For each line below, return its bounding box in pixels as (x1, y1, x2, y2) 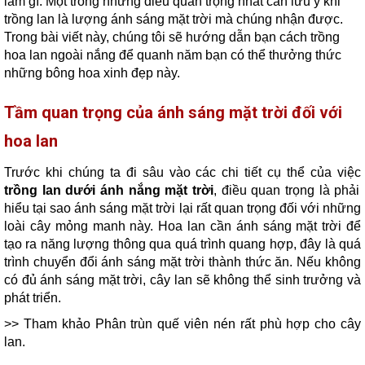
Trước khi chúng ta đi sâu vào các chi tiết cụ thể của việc (4, 165, 361, 179)
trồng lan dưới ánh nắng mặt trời (4, 183, 213, 197)
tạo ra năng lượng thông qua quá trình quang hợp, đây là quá (4, 237, 361, 251)
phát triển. (4, 291, 61, 305)
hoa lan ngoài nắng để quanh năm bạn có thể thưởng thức (4, 48, 341, 62)
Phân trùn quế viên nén (95, 317, 235, 331)
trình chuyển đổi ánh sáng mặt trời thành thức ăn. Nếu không (4, 255, 361, 269)
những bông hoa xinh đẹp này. (4, 66, 180, 80)
